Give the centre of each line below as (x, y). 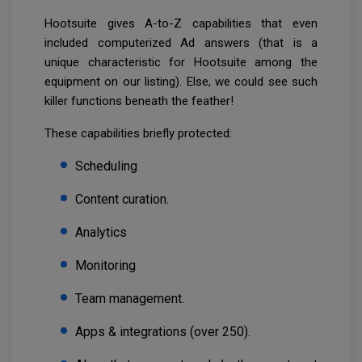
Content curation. (122, 200)
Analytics (101, 233)
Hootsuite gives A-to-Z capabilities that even (181, 24)
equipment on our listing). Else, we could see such (181, 82)
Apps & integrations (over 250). (163, 332)
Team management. (130, 299)
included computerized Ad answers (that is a (181, 43)
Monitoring (105, 266)
